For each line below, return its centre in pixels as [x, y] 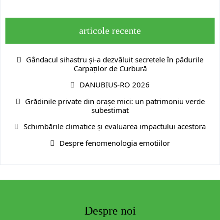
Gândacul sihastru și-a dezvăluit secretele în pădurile [115, 60]
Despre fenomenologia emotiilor [115, 143]
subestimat [110, 110]
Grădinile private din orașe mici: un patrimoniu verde [115, 101]
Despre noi [110, 211]
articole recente [110, 31]
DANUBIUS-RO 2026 [115, 85]
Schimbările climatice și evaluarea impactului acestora [115, 126]
